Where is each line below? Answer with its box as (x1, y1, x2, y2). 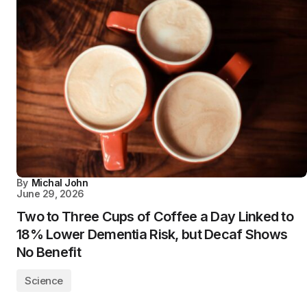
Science (25, 274, 63, 287)
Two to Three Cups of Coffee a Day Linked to (16, 208, 294, 225)
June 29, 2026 (16, 188, 84, 199)
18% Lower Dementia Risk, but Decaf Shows (16, 226, 288, 243)
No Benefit (16, 244, 81, 260)
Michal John (31, 177, 88, 188)
